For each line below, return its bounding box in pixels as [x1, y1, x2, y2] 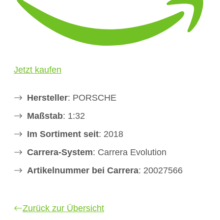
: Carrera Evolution [93, 147, 166, 157]
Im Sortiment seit [27, 129, 99, 139]
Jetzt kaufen [14, 64, 61, 75]
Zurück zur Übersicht [23, 203, 104, 213]
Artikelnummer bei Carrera [27, 165, 138, 175]
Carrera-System [27, 147, 93, 157]
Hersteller [27, 92, 68, 103]
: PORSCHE [68, 92, 116, 103]
